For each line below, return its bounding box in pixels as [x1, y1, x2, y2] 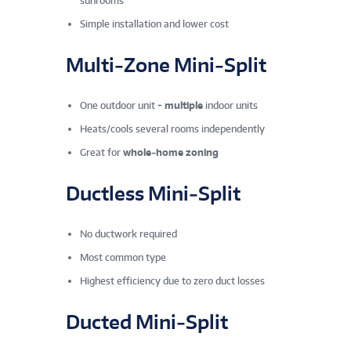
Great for [80, 147, 123, 159]
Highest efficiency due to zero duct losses [80, 275, 265, 288]
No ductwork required [80, 228, 177, 241]
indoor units [203, 100, 258, 112]
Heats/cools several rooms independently [80, 123, 265, 136]
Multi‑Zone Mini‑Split [66, 52, 266, 78]
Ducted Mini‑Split [66, 309, 228, 335]
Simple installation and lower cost [80, 18, 229, 31]
